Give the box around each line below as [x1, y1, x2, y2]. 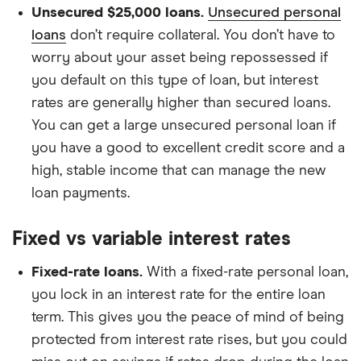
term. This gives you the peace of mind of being [31, 310, 344, 325]
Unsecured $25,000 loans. [31, 6, 204, 20]
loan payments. [31, 186, 130, 201]
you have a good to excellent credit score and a [31, 141, 345, 156]
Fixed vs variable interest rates [12, 230, 291, 249]
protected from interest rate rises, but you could [31, 333, 347, 347]
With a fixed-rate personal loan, [143, 265, 348, 280]
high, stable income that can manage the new [31, 164, 326, 178]
